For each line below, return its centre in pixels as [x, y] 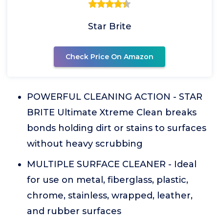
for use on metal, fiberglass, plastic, [108, 180]
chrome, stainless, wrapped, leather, [110, 196]
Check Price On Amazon [109, 57]
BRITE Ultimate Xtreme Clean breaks [112, 112]
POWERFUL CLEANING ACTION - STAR [115, 97]
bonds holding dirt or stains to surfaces [117, 128]
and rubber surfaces [74, 211]
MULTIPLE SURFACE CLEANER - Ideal [112, 164]
